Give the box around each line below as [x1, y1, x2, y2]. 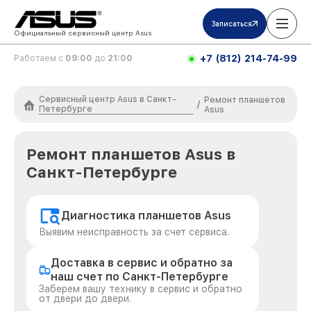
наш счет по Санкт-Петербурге [51, 270, 229, 283]
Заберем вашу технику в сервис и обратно [39, 283, 242, 294]
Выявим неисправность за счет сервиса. [39, 226, 229, 237]
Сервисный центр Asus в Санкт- [39, 94, 176, 104]
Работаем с [14, 53, 65, 63]
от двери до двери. [39, 293, 131, 304]
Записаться [212, 19, 252, 28]
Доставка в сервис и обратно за [51, 256, 233, 269]
